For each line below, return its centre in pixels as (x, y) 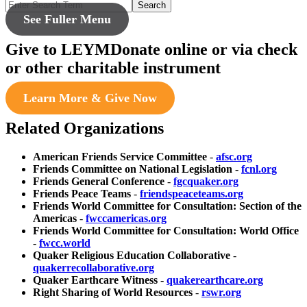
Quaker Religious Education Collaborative (133, 256)
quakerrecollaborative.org (94, 268)
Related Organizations (85, 128)
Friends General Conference (99, 182)
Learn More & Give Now (90, 98)
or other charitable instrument (113, 67)
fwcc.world (65, 243)
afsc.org (234, 157)
